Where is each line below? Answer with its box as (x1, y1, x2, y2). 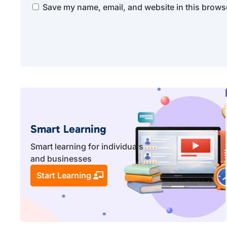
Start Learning (36, 170, 91, 180)
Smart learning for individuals (30, 141, 144, 152)
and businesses (30, 153, 92, 164)
